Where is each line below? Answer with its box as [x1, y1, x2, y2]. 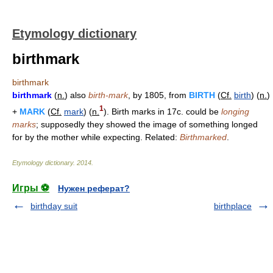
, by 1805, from [128, 90, 189, 100]
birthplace [214, 200, 252, 211]
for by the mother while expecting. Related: [12, 132, 180, 142]
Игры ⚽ [12, 182, 49, 193]
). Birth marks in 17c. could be [104, 106, 221, 116]
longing [221, 106, 249, 116]
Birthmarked [180, 132, 227, 142]
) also [65, 90, 88, 100]
